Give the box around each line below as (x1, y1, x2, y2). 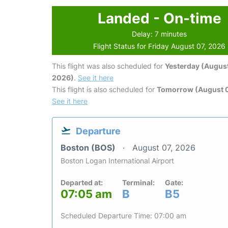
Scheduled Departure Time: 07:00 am (61, 211, 186, 220)
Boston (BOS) (61, 142, 118, 153)
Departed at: (61, 178, 103, 187)
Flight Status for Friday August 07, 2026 (93, 41, 226, 50)
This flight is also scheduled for (52, 84, 157, 94)
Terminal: (122, 178, 155, 187)
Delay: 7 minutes (132, 29, 187, 38)
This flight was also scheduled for (52, 61, 165, 70)
